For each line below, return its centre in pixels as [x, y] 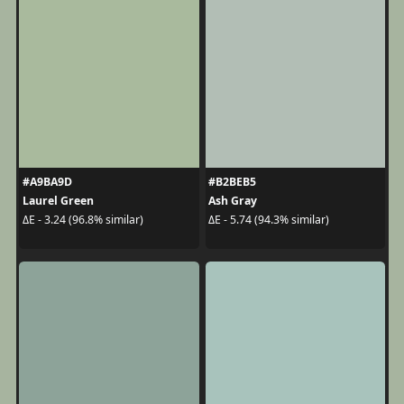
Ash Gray [233, 200]
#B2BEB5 [232, 181]
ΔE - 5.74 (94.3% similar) [269, 220]
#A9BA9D [47, 181]
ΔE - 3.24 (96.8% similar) [83, 220]
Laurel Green [58, 200]
